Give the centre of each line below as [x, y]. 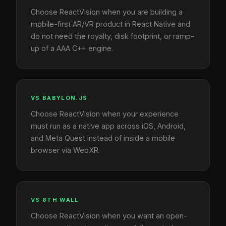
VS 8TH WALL [55, 200]
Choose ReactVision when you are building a [107, 12]
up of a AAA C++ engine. [72, 48]
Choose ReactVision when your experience [105, 114]
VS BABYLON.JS [59, 98]
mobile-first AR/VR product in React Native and [110, 24]
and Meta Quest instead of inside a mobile [103, 138]
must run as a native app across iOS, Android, [108, 126]
